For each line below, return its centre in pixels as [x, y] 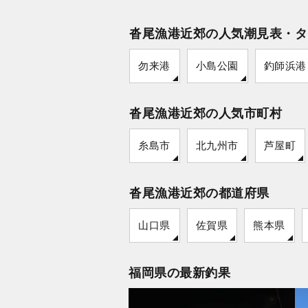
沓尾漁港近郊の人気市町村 [206, 113]
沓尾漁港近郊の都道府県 [199, 193]
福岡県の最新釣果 [179, 273]
